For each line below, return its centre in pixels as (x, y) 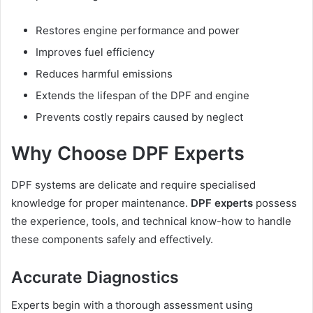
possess (275, 203)
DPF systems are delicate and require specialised (133, 184)
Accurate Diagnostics (95, 277)
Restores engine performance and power (138, 31)
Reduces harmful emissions (104, 74)
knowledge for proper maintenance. (101, 203)
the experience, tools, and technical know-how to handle (151, 221)
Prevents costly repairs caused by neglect (139, 117)
